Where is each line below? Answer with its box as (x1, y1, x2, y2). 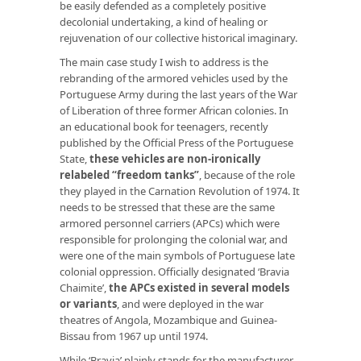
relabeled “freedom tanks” (60, 167, 199, 182)
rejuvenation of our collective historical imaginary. (60, 30, 297, 45)
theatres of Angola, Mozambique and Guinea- (60, 312, 277, 327)
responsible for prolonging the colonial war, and (60, 231, 288, 247)
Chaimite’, (60, 280, 109, 295)
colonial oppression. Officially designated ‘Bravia (60, 263, 289, 279)
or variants (60, 296, 117, 311)
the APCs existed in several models (109, 280, 289, 295)
